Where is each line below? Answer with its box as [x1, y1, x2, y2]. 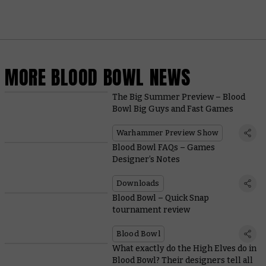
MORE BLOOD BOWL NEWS [5, 62, 191, 92]
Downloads [116, 179, 160, 188]
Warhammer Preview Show [116, 128, 219, 138]
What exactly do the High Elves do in [112, 243, 256, 254]
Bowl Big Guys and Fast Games [112, 104, 233, 115]
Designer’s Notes [112, 154, 180, 165]
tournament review [112, 205, 190, 216]
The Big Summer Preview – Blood [112, 92, 245, 103]
